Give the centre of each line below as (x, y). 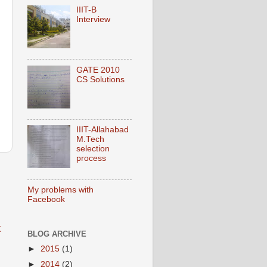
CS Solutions (101, 79)
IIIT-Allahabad (103, 130)
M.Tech (91, 139)
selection (93, 149)
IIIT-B (87, 10)
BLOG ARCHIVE (57, 234)
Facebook (46, 200)
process (91, 159)
